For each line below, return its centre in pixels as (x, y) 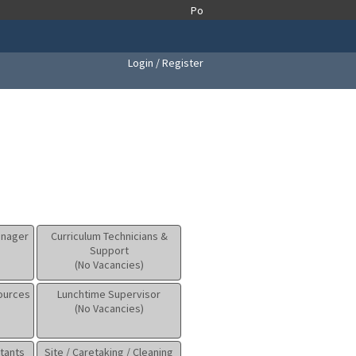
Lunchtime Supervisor (109, 294)
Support (109, 251)
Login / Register (166, 62)
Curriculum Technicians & (109, 236)
